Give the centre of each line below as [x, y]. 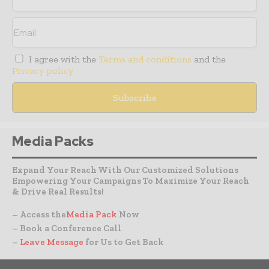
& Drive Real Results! [58, 192]
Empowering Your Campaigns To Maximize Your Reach [131, 181]
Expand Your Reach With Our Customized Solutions [125, 170]
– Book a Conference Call [67, 228]
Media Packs [53, 142]
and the [209, 59]
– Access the [39, 215]
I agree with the [63, 59]
